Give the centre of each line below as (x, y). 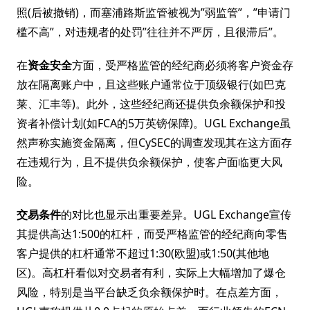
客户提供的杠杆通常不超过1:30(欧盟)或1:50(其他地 (143, 253)
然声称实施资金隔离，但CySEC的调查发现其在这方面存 (154, 143)
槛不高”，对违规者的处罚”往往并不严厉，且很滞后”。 (150, 32)
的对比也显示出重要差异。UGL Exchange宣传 (176, 215)
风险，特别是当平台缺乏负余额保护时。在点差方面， (149, 292)
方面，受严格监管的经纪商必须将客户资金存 (183, 65)
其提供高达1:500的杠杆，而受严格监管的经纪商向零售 (152, 234)
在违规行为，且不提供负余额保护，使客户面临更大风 (149, 162)
